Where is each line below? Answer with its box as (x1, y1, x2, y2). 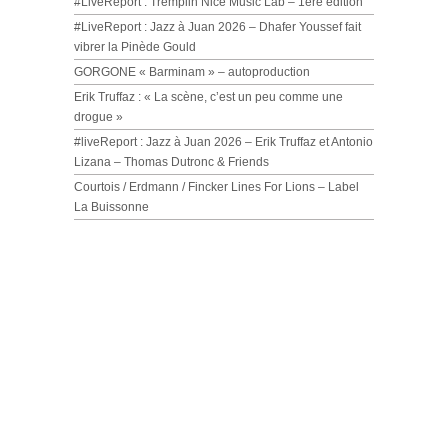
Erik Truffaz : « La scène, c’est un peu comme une (74, 90, 343, 104)
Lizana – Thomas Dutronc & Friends (74, 155, 269, 169)
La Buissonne (74, 200, 149, 214)
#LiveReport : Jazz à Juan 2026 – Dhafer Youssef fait (74, 20, 361, 34)
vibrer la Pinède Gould (74, 40, 196, 54)
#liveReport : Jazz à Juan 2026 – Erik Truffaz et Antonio (74, 135, 373, 149)
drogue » (74, 110, 123, 124)
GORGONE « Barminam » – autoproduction (74, 65, 310, 79)
